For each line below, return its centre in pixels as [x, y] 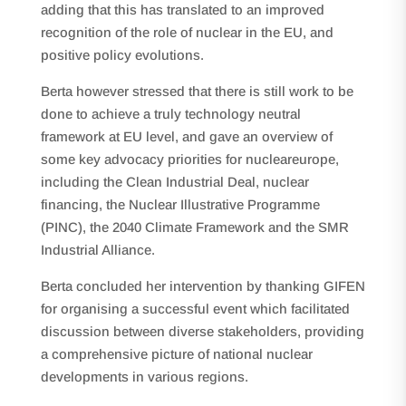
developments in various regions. [144, 377]
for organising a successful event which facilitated [195, 309]
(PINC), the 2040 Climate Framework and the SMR [194, 227]
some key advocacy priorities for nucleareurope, [189, 159]
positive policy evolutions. [122, 55]
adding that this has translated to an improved [182, 10]
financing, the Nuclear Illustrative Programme [180, 204]
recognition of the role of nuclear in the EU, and [187, 32]
